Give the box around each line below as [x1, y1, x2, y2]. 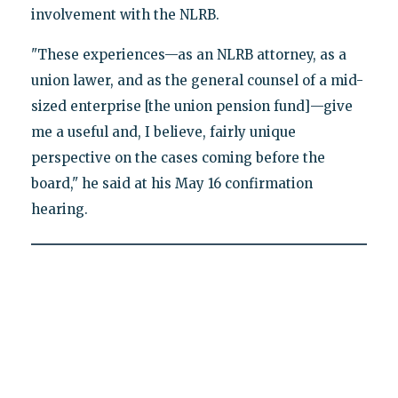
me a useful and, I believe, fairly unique [30, 123, 296, 141]
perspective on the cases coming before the [30, 149, 325, 167]
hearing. [30, 201, 88, 219]
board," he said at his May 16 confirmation [30, 175, 313, 193]
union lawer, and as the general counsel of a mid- [30, 72, 363, 90]
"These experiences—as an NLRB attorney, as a [30, 46, 346, 64]
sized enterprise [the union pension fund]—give [30, 98, 353, 115]
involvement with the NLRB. [30, 6, 219, 24]
